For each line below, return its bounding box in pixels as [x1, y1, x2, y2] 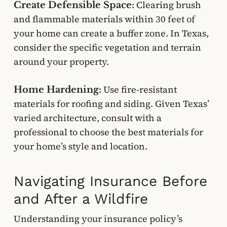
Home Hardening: [13, 84, 101, 95]
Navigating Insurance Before [13, 173, 207, 190]
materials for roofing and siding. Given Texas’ [13, 97, 209, 110]
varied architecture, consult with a [13, 111, 162, 124]
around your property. [13, 55, 109, 68]
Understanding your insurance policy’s [13, 212, 182, 225]
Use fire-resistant [101, 83, 177, 96]
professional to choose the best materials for [13, 126, 203, 138]
